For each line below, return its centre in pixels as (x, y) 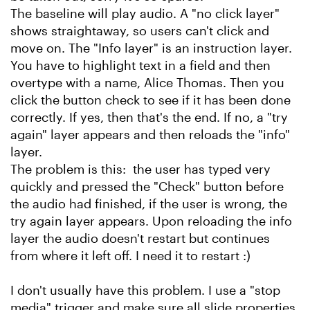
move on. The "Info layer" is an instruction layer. (151, 48)
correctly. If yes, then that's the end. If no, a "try (149, 117)
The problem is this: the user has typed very (140, 169)
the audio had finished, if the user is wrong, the (149, 203)
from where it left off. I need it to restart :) (132, 255)
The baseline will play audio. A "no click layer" (145, 13)
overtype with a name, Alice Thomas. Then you (147, 82)
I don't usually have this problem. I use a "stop (145, 290)
